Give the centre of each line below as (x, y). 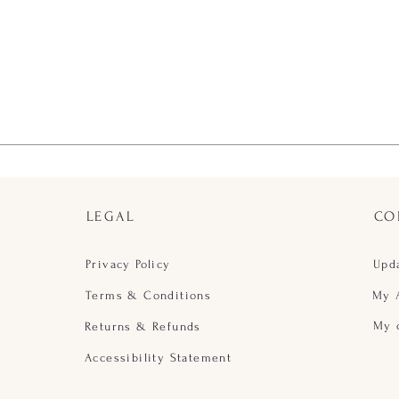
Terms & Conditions (149, 295)
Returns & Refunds (143, 326)
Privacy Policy (128, 264)
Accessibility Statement (159, 357)
